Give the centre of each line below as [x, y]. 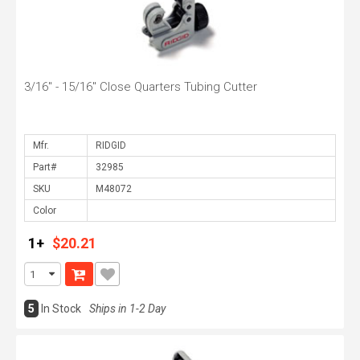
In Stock [61, 309]
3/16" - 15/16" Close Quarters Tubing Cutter [141, 87]
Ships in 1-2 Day [127, 309]
